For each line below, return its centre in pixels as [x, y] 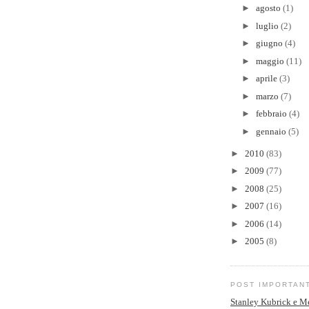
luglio [268, 26]
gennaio [272, 131]
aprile [267, 79]
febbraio [272, 114]
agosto [269, 8]
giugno [270, 43]
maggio [271, 61]
